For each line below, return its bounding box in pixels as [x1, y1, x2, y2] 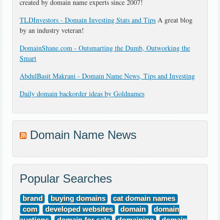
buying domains [50, 194, 106, 203]
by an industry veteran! [20, 25, 84, 35]
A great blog [156, 15, 192, 25]
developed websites [45, 205, 113, 214]
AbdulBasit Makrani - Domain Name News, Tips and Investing [20, 71, 195, 81]
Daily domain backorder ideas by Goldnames [20, 88, 144, 98]
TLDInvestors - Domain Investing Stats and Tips [20, 15, 156, 25]
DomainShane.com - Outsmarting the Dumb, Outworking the [20, 43, 190, 53]
